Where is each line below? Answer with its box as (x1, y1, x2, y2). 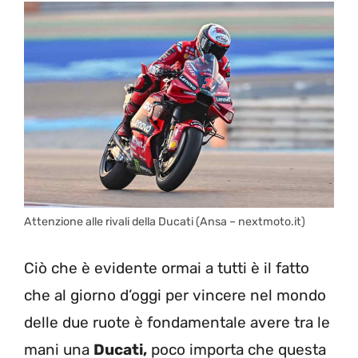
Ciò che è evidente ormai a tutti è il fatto (24, 258, 309, 277)
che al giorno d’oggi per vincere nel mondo (24, 285, 326, 304)
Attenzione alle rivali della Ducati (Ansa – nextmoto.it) (24, 215, 305, 229)
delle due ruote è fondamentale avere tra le (24, 312, 330, 332)
